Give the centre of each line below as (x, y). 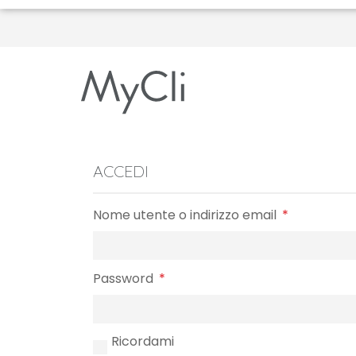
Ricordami (143, 342)
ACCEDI (121, 172)
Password (125, 279)
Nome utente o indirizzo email (186, 215)
